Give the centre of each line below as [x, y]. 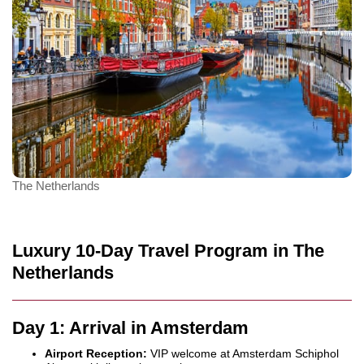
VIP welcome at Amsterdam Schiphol [243, 353]
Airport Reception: [96, 353]
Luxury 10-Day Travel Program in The [168, 251]
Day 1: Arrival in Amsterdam [130, 328]
